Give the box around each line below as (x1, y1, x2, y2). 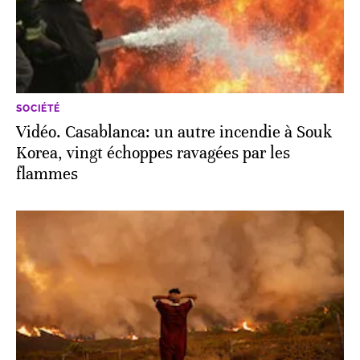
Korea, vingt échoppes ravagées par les (16, 142, 290, 163)
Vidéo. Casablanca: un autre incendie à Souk (16, 121, 332, 142)
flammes (16, 163, 78, 184)
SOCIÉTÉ (16, 102, 60, 114)
